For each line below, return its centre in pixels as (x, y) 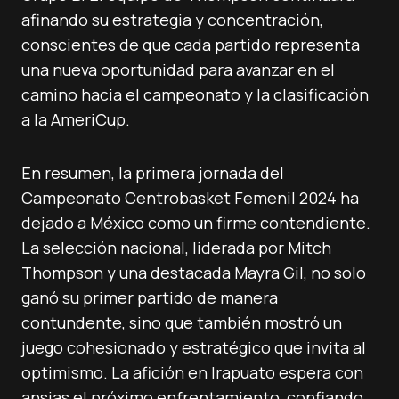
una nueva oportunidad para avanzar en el (178, 69)
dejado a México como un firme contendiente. (196, 223)
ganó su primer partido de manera (150, 297)
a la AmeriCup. (76, 119)
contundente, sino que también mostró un (182, 322)
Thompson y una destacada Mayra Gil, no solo (194, 273)
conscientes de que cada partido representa (191, 45)
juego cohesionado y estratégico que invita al (194, 347)
